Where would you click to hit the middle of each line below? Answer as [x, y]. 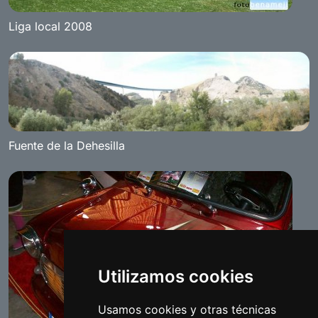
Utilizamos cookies [175, 276]
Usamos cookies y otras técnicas [187, 309]
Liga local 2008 [50, 26]
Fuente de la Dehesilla [67, 145]
